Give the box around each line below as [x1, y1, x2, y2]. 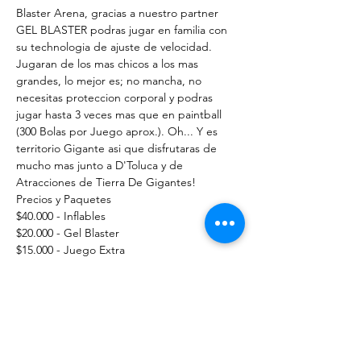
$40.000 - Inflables [16, 209, 106, 223]
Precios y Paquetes [16, 192, 114, 206]
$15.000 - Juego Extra [16, 243, 125, 257]
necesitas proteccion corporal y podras [16, 90, 216, 105]
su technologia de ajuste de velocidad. [16, 39, 215, 54]
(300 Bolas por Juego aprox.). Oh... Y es [16, 124, 221, 139]
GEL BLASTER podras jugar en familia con [16, 23, 230, 37]
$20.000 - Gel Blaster [16, 226, 119, 240]
